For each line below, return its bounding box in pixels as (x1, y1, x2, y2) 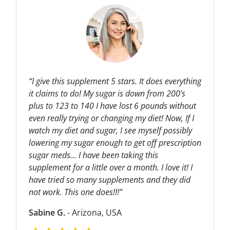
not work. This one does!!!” (28, 186, 122, 198)
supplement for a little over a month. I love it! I (28, 161, 193, 173)
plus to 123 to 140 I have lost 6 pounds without (28, 100, 196, 111)
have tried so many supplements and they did (28, 174, 190, 185)
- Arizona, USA (65, 206, 122, 218)
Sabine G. (28, 206, 65, 218)
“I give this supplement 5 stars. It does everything (28, 75, 201, 87)
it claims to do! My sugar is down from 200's (28, 87, 185, 99)
